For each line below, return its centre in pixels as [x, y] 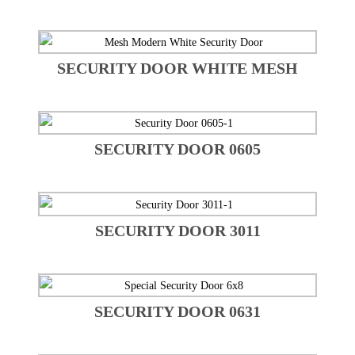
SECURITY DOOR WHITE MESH [177, 69]
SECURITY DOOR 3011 [177, 230]
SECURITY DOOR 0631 [177, 311]
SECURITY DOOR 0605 [177, 149]
